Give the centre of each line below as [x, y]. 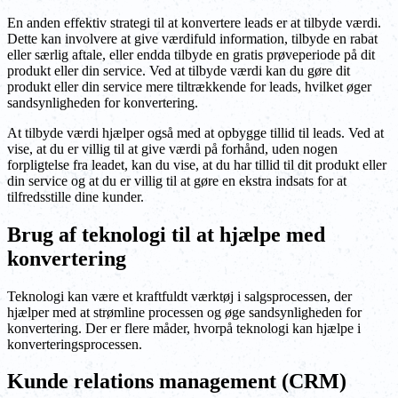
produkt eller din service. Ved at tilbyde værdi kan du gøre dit [179, 70]
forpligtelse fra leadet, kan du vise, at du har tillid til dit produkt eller [197, 164]
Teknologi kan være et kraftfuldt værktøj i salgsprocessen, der [179, 296]
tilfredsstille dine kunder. [76, 196]
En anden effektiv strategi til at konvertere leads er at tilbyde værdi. [194, 22]
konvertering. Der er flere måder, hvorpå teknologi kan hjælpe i [184, 328]
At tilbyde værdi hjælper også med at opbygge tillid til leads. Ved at [195, 132]
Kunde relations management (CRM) [177, 382]
